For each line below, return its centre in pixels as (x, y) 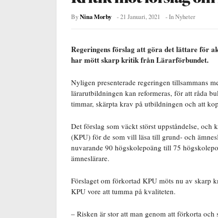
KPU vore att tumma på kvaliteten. (125, 191)
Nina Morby (96, 16)
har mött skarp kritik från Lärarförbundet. (141, 60)
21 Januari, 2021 (140, 17)
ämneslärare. (91, 158)
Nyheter (185, 17)
